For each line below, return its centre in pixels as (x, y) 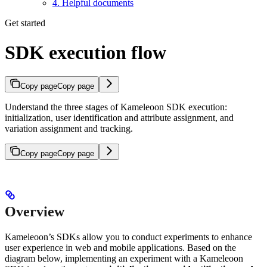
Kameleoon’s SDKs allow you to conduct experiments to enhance (128, 237)
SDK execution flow (86, 52)
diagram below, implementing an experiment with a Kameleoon (124, 259)
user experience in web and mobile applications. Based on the (120, 248)
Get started (25, 23)
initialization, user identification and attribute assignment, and (119, 118)
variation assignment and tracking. (69, 129)
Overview (35, 212)
